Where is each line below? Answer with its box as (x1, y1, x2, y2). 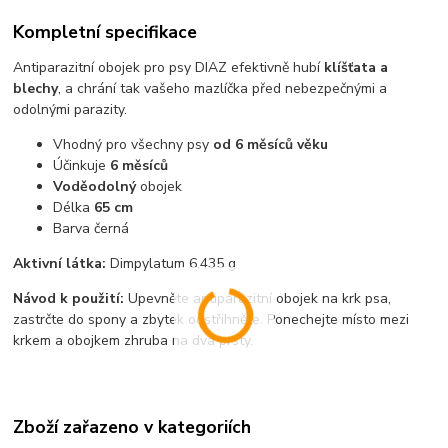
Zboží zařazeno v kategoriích (13, 415, 252, 440)
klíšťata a (324, 57, 389, 77)
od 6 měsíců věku (213, 134, 329, 154)
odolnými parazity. (13, 99, 128, 119)
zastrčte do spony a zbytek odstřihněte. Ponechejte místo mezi (13, 309, 410, 329)
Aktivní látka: (13, 253, 107, 273)
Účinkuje (53, 155, 111, 175)
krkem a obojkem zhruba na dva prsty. (13, 330, 254, 350)
